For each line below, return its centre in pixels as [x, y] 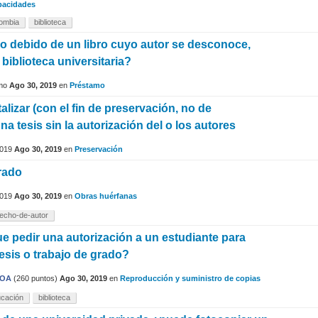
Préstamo [87, 86]
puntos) [43, 279]
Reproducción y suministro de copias [190, 279]
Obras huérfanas [106, 196]
